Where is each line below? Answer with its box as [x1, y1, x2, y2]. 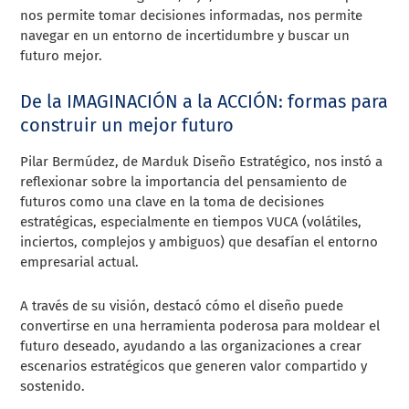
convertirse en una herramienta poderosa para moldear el [20, 317, 381, 334]
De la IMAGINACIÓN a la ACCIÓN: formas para [20, 89, 389, 112]
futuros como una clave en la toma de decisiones [20, 193, 325, 210]
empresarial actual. [20, 253, 143, 270]
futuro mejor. [20, 47, 103, 64]
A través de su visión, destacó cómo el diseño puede [20, 297, 344, 314]
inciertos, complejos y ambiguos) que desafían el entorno [20, 233, 379, 250]
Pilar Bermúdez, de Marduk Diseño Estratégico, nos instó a [20, 152, 383, 170]
